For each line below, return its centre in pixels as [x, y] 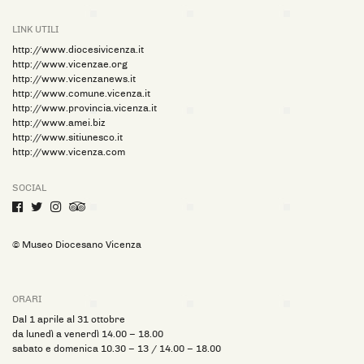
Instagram [89, 207]
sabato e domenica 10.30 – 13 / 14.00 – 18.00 [117, 348]
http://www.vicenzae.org [70, 64]
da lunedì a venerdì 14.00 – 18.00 [88, 334]
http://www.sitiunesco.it [67, 137]
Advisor [108, 221]
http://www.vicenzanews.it [74, 78]
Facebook [50, 207]
